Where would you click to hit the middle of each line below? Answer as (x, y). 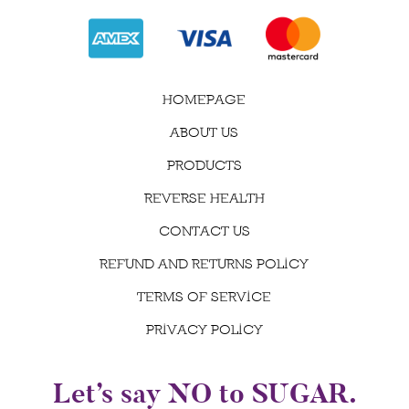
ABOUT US (204, 131)
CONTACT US (204, 230)
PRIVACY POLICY (204, 329)
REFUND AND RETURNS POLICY (204, 263)
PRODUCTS (204, 164)
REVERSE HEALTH (204, 197)
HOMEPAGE (204, 99)
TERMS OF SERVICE (204, 296)
